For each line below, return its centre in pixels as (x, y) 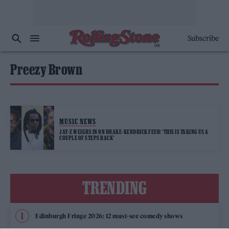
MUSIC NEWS (78, 121)
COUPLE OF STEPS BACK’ (87, 138)
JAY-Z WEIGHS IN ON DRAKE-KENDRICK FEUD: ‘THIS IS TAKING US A (134, 131)
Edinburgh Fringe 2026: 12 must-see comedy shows (109, 216)
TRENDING (114, 188)
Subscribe (203, 38)
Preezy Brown (46, 70)
